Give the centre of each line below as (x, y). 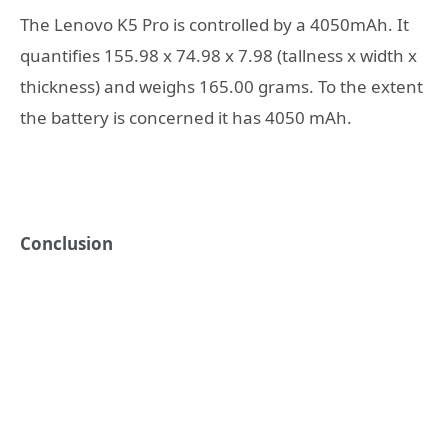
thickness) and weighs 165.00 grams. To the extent (221, 87)
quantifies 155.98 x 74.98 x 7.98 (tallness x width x (218, 56)
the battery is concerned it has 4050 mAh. (186, 118)
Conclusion (66, 244)
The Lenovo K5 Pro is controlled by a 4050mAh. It (214, 25)
